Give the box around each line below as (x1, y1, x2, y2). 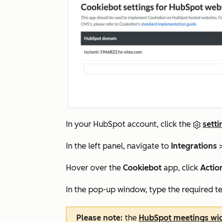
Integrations (171, 141, 217, 151)
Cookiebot (123, 163, 162, 173)
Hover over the (66, 163, 123, 173)
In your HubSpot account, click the (66, 119, 193, 129)
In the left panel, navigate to (66, 141, 171, 151)
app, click (162, 163, 200, 173)
